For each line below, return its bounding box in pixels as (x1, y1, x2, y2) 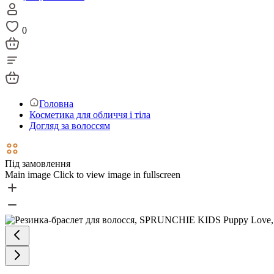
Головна (39, 98, 73, 109)
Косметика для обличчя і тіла (29, 109, 150, 120)
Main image (5, 169, 51, 180)
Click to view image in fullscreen (53, 169, 180, 180)
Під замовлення (5, 158, 70, 169)
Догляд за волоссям (29, 120, 110, 131)
